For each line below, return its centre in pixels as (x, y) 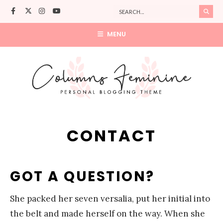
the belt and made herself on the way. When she (108, 213)
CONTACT (111, 135)
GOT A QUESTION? (82, 176)
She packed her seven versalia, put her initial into (110, 198)
